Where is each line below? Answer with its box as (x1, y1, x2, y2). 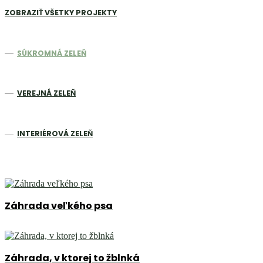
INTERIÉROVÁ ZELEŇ (17, 129, 93, 139)
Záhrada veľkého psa (5, 199, 113, 213)
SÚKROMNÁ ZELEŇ (17, 48, 86, 58)
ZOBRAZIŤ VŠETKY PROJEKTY (5, 7, 117, 18)
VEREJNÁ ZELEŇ (17, 88, 76, 99)
